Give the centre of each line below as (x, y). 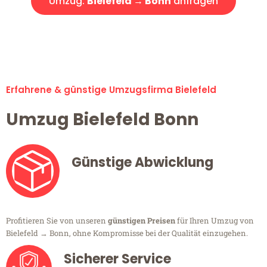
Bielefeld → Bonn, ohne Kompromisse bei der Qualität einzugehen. (127, 233)
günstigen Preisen (142, 221)
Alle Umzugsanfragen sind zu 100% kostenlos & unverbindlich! (133, 32)
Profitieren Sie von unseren (57, 221)
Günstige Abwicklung (142, 163)
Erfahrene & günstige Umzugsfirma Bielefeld (111, 90)
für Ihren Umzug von (215, 221)
